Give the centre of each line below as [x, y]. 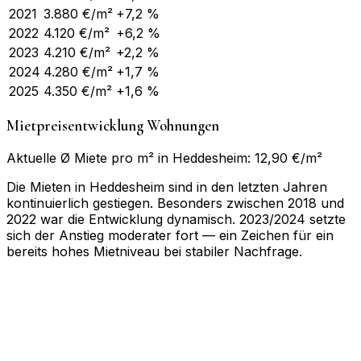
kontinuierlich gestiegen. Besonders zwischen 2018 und [175, 203]
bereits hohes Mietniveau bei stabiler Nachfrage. [154, 251]
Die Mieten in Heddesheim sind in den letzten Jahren [167, 187]
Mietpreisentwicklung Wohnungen [113, 126]
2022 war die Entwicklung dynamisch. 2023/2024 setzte [176, 219]
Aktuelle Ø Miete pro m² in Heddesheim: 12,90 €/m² [164, 158]
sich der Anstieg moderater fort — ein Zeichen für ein [170, 235]
